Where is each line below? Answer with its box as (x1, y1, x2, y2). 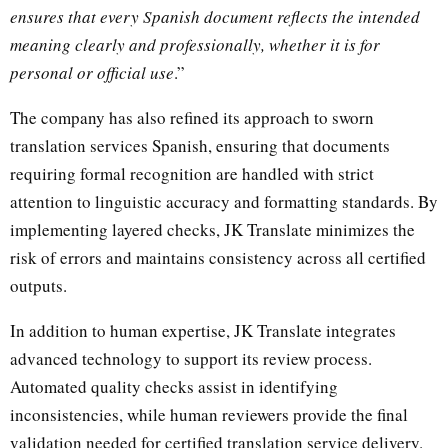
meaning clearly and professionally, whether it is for (10, 32, 380, 56)
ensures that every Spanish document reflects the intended (10, 4, 420, 28)
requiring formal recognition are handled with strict (10, 161, 374, 185)
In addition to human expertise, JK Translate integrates (10, 318, 396, 342)
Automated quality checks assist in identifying (10, 374, 338, 398)
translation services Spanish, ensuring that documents (10, 133, 390, 157)
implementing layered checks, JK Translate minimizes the (10, 217, 415, 241)
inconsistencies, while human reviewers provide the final (10, 402, 408, 426)
